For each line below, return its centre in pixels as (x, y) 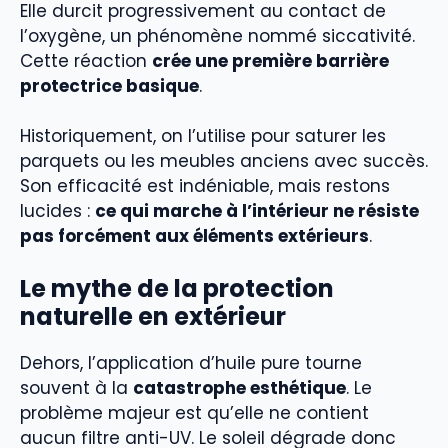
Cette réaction (86, 60)
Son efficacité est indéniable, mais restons (205, 186)
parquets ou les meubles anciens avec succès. (224, 161)
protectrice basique (109, 85)
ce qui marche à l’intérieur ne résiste (257, 211)
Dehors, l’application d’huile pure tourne (191, 362)
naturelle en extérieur (153, 316)
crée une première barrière (270, 60)
